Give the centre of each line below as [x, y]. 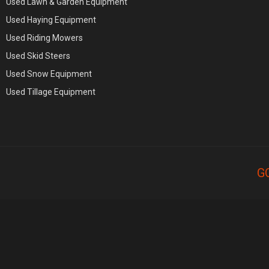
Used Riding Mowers [44, 38]
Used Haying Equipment [51, 20]
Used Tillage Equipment [51, 92]
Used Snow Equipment [49, 74]
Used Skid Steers [38, 56]
